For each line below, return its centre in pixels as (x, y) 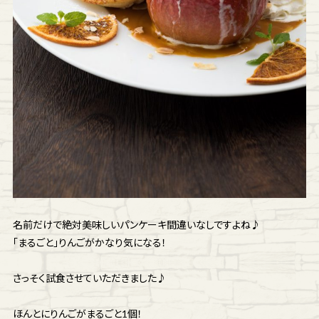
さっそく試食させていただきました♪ (89, 278)
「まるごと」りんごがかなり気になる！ (89, 242)
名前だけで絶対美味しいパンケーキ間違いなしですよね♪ (136, 224)
